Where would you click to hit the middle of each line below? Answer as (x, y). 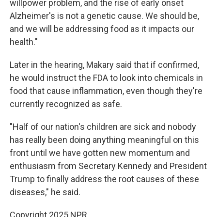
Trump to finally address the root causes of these (104, 179)
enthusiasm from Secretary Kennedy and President (108, 166)
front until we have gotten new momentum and (100, 153)
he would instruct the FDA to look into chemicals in (106, 78)
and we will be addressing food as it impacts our (102, 29)
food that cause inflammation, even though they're (106, 91)
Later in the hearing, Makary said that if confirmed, (104, 65)
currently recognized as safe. (66, 104)
